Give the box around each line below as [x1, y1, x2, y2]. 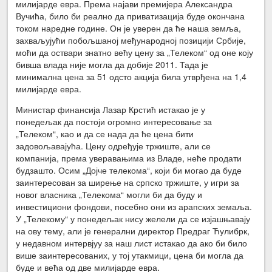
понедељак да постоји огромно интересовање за [16, 115, 212, 127]
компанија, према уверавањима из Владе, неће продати [16, 151, 242, 164]
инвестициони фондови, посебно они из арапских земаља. [16, 200, 253, 212]
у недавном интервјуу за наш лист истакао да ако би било [16, 236, 248, 249]
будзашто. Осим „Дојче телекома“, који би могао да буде [16, 163, 242, 176]
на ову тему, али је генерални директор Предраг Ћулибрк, [16, 224, 250, 237]
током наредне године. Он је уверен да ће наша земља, [16, 21, 242, 34]
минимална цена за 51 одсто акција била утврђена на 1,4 [16, 70, 247, 83]
